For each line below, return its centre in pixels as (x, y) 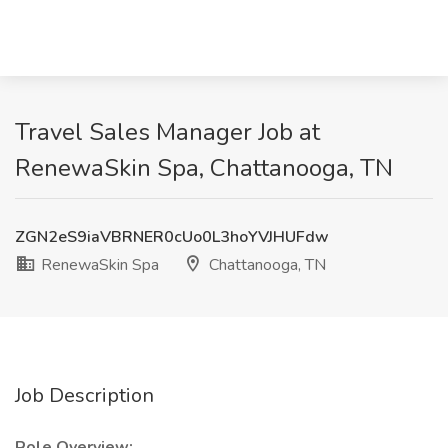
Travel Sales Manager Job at (167, 132)
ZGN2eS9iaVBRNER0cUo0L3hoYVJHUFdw (172, 237)
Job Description (84, 395)
